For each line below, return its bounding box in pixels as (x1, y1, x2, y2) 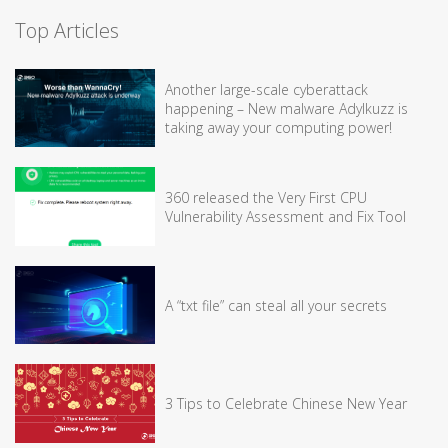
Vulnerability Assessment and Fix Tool (165, 206, 406, 226)
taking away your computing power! (165, 117, 392, 137)
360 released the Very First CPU (165, 187, 367, 207)
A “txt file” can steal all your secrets (165, 295, 387, 315)
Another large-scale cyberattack (165, 79, 368, 99)
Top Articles (15, 16, 119, 44)
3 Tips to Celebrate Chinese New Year (165, 394, 407, 414)
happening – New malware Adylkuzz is (165, 98, 408, 118)
